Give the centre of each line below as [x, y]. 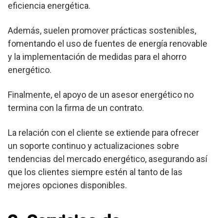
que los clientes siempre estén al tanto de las [95, 172]
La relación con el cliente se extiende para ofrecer [103, 133]
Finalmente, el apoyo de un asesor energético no [101, 95]
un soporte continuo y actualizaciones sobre [93, 146]
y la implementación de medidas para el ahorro [97, 57]
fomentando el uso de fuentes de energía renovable [108, 44]
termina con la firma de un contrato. [76, 108]
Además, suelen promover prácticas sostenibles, [102, 31]
